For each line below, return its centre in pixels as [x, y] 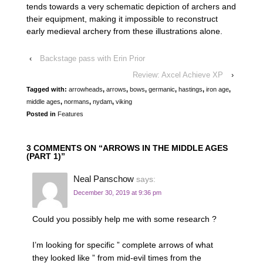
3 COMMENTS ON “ [65, 148]
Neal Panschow [104, 179]
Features [70, 114]
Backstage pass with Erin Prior [92, 58]
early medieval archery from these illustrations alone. [124, 31]
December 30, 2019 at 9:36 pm [117, 193]
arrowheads [86, 89]
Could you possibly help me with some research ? [124, 219]
